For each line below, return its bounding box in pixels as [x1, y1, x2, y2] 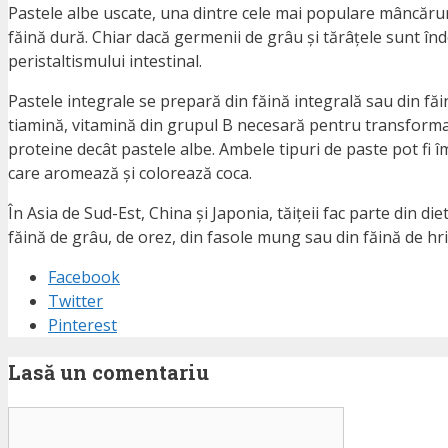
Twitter [48, 290, 103, 313]
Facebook [48, 266, 120, 289]
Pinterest [48, 314, 117, 337]
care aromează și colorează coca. [8, 162, 252, 185]
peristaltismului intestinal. [8, 50, 202, 73]
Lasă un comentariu [8, 359, 209, 386]
